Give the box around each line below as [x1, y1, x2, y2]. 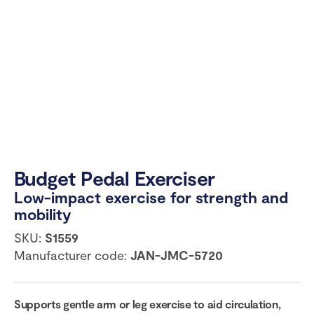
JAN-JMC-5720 [130, 247, 223, 264]
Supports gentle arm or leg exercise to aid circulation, [14, 297, 281, 311]
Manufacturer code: [14, 247, 130, 264]
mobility [14, 205, 71, 224]
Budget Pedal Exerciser [14, 166, 215, 191]
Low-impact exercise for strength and [14, 188, 288, 207]
